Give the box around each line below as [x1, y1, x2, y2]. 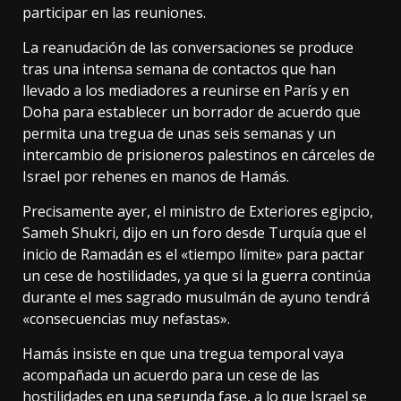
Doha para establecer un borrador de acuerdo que [22, 102, 361, 123]
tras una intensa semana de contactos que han [22, 59, 336, 80]
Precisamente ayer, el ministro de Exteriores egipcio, [22, 201, 373, 222]
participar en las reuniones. [22, 3, 206, 23]
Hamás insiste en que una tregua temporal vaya [22, 344, 344, 364]
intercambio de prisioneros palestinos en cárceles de [22, 145, 375, 166]
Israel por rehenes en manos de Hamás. [22, 166, 289, 187]
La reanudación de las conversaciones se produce [22, 38, 354, 58]
